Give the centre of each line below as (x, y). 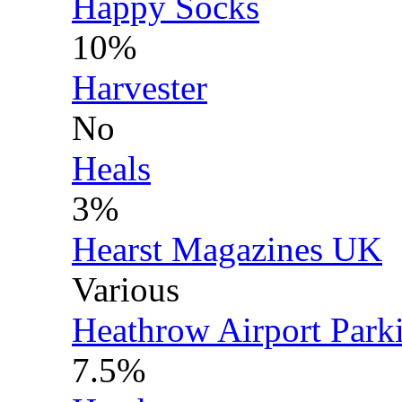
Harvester (140, 87)
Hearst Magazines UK (227, 249)
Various (135, 289)
